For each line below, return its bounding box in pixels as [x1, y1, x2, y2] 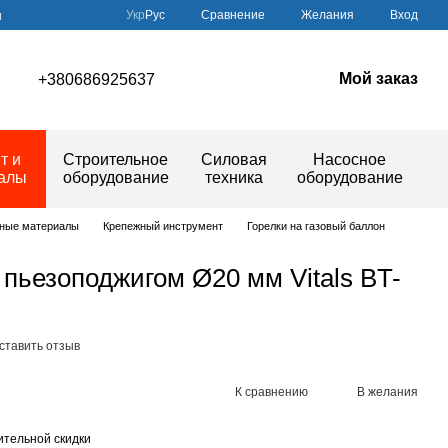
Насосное [313, 151, 387, 168]
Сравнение [201, 7, 265, 22]
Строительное [63, 151, 169, 168]
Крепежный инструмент [103, 220, 223, 232]
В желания [357, 384, 418, 399]
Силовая [200, 151, 267, 168]
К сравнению [235, 384, 308, 399]
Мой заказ [338, 70, 418, 87]
